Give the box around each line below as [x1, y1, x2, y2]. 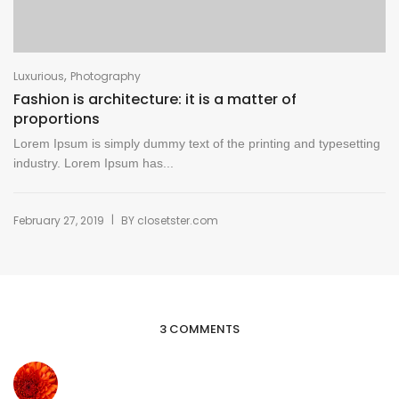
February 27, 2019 [13, 212, 104, 228]
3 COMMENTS [159, 321, 240, 338]
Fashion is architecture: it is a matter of [13, 88, 297, 110]
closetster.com [137, 212, 218, 228]
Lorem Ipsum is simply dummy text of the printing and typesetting [13, 135, 380, 151]
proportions [13, 108, 100, 129]
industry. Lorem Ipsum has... [13, 155, 174, 170]
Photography [70, 68, 141, 84]
